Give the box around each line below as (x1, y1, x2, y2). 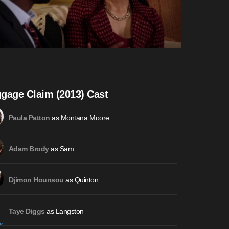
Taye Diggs (8, 207, 45, 215)
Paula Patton (8, 113, 50, 122)
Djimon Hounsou (8, 176, 64, 184)
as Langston (44, 207, 84, 215)
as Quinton (63, 175, 99, 184)
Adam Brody (8, 145, 49, 153)
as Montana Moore (50, 113, 109, 122)
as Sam (49, 144, 74, 153)
